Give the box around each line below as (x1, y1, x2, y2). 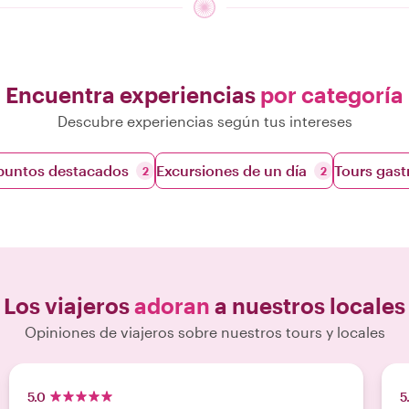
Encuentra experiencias (5, 81, 260, 108)
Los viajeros (4, 292, 134, 319)
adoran (134, 292, 210, 319)
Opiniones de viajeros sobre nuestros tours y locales (24, 323, 385, 341)
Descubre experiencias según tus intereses (57, 112, 352, 130)
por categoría (260, 81, 404, 108)
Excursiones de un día (156, 162, 307, 179)
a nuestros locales (210, 292, 405, 319)
